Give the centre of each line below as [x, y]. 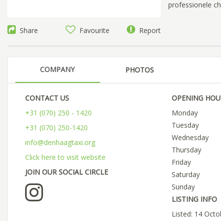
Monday [184, 113]
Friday [181, 162]
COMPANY [57, 70]
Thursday [186, 150]
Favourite [93, 31]
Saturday [185, 175]
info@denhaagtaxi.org [60, 143]
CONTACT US [47, 98]
